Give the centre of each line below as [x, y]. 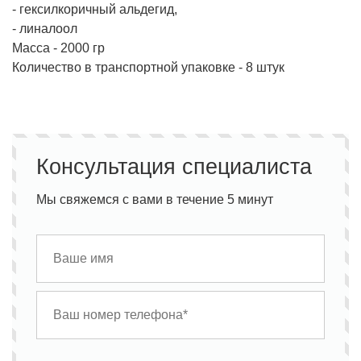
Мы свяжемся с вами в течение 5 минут [155, 200]
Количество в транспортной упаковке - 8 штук [148, 68]
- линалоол [45, 29]
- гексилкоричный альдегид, [95, 10]
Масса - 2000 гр [58, 48]
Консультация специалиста [174, 167]
